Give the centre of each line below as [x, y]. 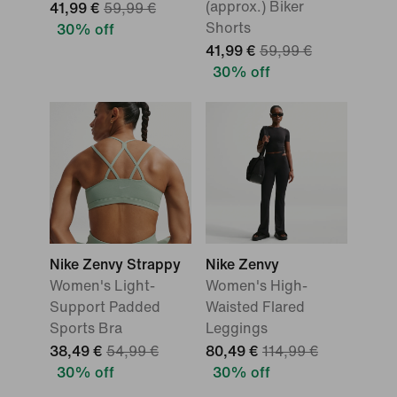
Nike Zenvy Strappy [115, 265]
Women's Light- [102, 286]
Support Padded [105, 307]
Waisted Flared [255, 307]
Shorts [228, 28]
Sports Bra [86, 328]
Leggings [237, 328]
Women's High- [257, 286]
